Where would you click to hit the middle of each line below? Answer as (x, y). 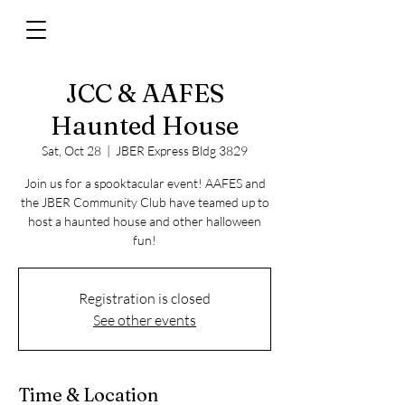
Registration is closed (145, 298)
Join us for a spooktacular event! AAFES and (145, 183)
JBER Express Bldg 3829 (182, 151)
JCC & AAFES (145, 93)
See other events (145, 320)
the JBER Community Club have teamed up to (145, 202)
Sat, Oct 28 (71, 151)
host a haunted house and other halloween (145, 221)
